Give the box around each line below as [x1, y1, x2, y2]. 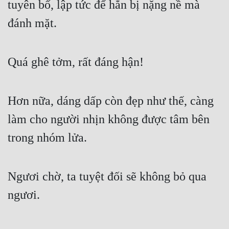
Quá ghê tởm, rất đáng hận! [8, 55, 144, 69]
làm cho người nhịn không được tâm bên [8, 112, 210, 126]
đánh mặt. [8, 16, 57, 30]
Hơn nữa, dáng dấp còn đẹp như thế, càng [8, 94, 214, 108]
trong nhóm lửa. [8, 131, 87, 145]
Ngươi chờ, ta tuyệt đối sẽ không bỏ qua [8, 170, 207, 184]
